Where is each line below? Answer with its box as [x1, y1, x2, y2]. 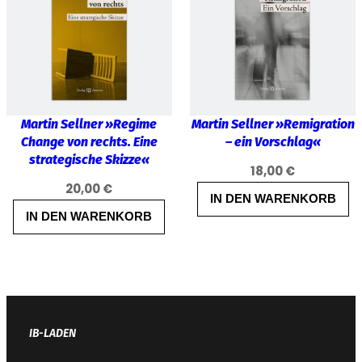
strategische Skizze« [28, 151, 149, 167]
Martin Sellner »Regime [21, 116, 158, 132]
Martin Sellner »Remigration [191, 116, 355, 132]
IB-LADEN [29, 326, 76, 340]
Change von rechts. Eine [20, 133, 158, 149]
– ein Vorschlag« [225, 133, 321, 149]
